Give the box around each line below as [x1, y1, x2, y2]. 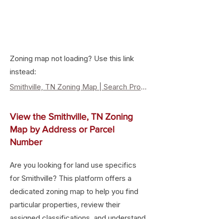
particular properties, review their [10, 200, 120, 209]
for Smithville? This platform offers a [10, 174, 131, 183]
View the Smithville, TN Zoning [10, 111, 133, 122]
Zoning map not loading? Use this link [10, 54, 134, 63]
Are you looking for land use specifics [10, 160, 136, 170]
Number [10, 137, 42, 147]
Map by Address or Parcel [10, 124, 114, 134]
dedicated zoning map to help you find [10, 187, 138, 196]
